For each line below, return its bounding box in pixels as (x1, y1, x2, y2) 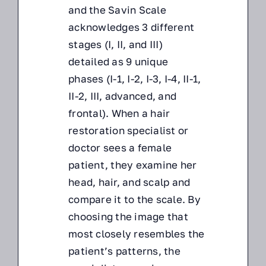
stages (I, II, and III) (68, 38, 163, 51)
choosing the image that (68, 210, 188, 223)
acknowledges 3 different (68, 21, 195, 34)
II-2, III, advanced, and (68, 90, 177, 103)
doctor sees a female (68, 141, 172, 154)
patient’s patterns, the (68, 245, 180, 258)
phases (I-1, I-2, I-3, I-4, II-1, (68, 72, 201, 85)
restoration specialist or (68, 124, 189, 137)
